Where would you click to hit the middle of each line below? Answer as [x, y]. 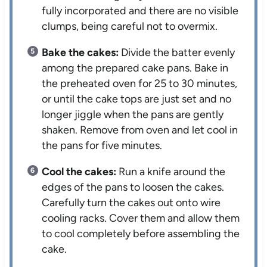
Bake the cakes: [80, 53]
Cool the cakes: [79, 172]
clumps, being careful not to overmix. [130, 27]
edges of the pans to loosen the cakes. [133, 187]
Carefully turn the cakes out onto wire [131, 203]
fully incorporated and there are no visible [140, 11]
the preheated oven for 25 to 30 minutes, [140, 84]
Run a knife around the [171, 172]
